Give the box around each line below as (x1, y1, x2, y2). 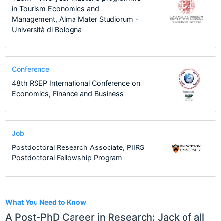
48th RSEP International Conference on (11, 78, 140, 87)
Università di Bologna (11, 25, 82, 34)
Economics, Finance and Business (11, 89, 124, 98)
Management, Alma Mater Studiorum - (11, 15, 139, 24)
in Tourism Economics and (11, 4, 99, 13)
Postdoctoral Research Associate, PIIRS (11, 143, 144, 151)
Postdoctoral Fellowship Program (11, 153, 122, 162)
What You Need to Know (5, 197, 86, 206)
